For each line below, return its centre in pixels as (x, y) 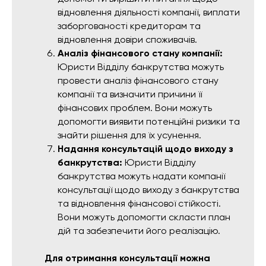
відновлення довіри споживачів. (127, 40)
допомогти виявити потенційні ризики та (149, 122)
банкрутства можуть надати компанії (141, 176)
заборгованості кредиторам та (129, 26)
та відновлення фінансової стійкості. (139, 204)
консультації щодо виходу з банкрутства (148, 190)
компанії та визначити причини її (130, 94)
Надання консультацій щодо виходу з (145, 149)
